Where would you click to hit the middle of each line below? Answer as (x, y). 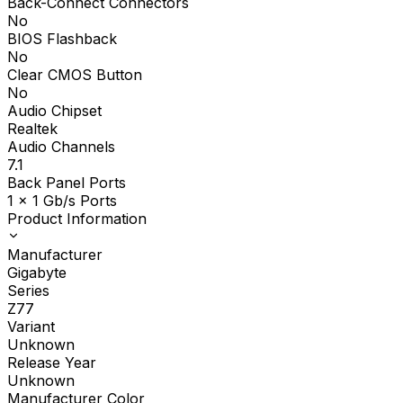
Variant (31, 327)
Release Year (52, 363)
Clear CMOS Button (75, 75)
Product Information (77, 219)
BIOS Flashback (62, 39)
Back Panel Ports (67, 183)
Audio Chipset (54, 111)
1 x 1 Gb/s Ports (62, 201)
